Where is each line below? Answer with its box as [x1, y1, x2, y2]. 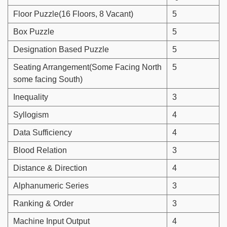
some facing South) [13, 75, 83, 84]
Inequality [13, 93, 48, 102]
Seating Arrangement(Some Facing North [13, 63, 162, 72]
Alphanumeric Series [13, 181, 89, 191]
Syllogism [13, 110, 49, 120]
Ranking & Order [13, 199, 73, 208]
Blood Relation [13, 146, 67, 155]
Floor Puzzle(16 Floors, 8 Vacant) [13, 10, 133, 19]
